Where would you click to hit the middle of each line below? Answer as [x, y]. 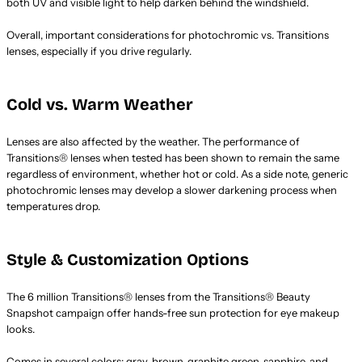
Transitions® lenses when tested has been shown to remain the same [173, 157]
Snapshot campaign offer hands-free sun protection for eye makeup [173, 312]
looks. [21, 328]
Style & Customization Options [128, 259]
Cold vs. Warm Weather [100, 104]
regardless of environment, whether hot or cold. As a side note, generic [177, 173]
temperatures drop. [53, 206]
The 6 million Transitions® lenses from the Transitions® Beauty [158, 296]
